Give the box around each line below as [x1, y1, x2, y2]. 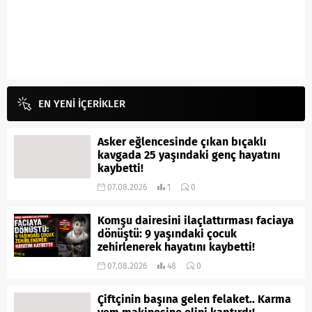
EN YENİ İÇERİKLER [38, 97, 125, 111]
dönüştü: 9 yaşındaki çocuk [97, 227, 237, 241]
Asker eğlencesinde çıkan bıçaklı [97, 135, 267, 149]
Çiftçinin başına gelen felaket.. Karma [97, 292, 291, 306]
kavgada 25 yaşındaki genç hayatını [97, 148, 281, 162]
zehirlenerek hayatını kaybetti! [97, 240, 255, 254]
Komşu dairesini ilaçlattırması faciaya [97, 214, 294, 228]
